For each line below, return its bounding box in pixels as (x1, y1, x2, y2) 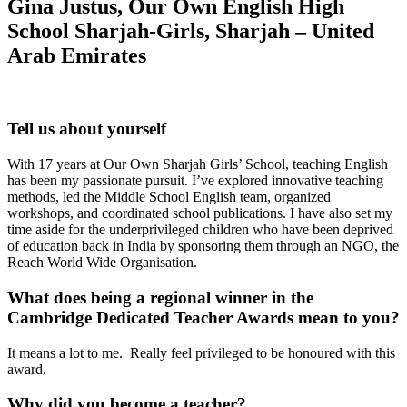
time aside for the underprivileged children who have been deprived (7, 222, 393, 238)
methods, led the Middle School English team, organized (7, 189, 331, 205)
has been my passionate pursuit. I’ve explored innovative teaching (7, 173, 383, 189)
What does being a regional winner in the (7, 287, 313, 307)
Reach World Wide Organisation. (7, 254, 197, 271)
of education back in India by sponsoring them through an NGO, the (7, 238, 399, 254)
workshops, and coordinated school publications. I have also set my (7, 205, 392, 222)
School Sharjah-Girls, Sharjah (7, 18, 295, 43)
